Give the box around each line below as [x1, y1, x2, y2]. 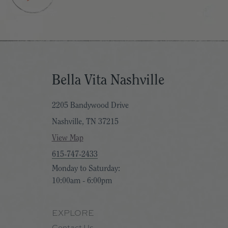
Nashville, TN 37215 [51, 118, 119, 126]
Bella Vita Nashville [51, 73, 164, 87]
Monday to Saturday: [51, 164, 120, 173]
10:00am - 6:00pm [51, 177, 112, 185]
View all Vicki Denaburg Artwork [62, 18, 166, 26]
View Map [51, 134, 83, 142]
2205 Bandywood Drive [51, 101, 129, 109]
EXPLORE [51, 208, 94, 218]
